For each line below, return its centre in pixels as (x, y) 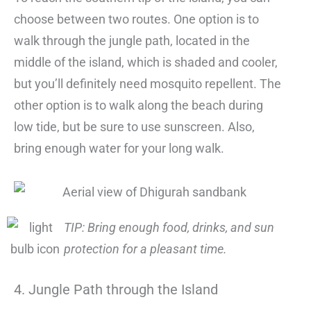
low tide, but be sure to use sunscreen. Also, (134, 127)
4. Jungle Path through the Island (116, 289)
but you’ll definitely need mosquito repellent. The (148, 84)
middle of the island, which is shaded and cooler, (146, 62)
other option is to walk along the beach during (138, 106)
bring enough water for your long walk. (119, 149)
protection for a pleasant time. (145, 249)
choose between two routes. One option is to (136, 19)
